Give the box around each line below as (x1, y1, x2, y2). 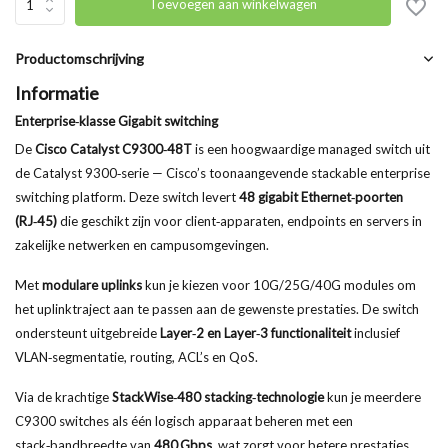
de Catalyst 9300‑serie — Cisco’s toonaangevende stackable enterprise (15, 165, 430, 181)
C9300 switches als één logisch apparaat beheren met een (15, 413, 353, 429)
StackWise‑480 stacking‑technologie (112, 389, 324, 405)
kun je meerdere (324, 389, 421, 405)
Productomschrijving (15, 50, 144, 67)
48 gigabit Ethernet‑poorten (239, 189, 403, 205)
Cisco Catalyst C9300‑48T (35, 141, 192, 157)
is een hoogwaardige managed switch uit (192, 141, 430, 157)
